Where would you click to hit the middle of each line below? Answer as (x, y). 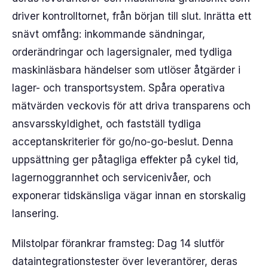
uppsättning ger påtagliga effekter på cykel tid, (125, 160)
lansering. (35, 214)
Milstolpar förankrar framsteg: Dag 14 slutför (118, 243)
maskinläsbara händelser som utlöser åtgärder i (126, 70)
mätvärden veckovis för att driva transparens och (131, 106)
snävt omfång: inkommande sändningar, (109, 34)
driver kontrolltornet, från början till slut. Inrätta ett (132, 16)
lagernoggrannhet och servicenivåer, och (112, 178)
